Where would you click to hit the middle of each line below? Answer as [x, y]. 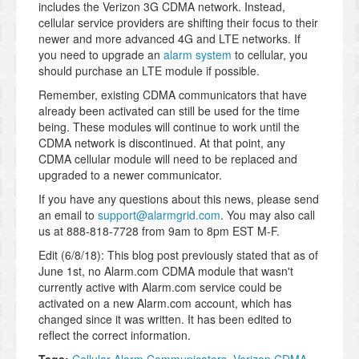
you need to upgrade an [101, 55]
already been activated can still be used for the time [169, 111]
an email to [68, 215]
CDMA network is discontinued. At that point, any [162, 143]
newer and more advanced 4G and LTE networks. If [169, 39]
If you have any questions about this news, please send [179, 199]
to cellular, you [270, 55]
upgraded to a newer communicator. [130, 175]
